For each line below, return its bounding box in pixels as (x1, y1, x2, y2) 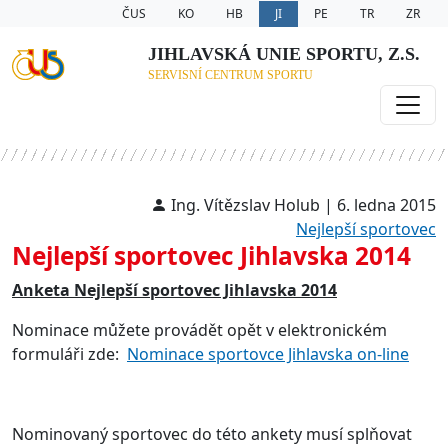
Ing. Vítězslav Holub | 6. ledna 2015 (167, 193, 436, 216)
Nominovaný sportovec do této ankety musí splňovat (12, 422, 412, 445)
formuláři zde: (12, 342, 127, 365)
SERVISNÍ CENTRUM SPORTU (148, 67, 313, 82)
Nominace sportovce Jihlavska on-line (127, 342, 409, 365)
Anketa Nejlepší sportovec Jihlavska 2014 (12, 278, 337, 301)
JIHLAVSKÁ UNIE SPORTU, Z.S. (148, 43, 420, 64)
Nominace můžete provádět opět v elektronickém (12, 318, 387, 341)
